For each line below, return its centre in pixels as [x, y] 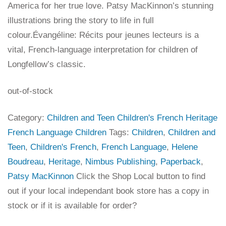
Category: [27, 118]
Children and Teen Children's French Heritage [132, 118]
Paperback [181, 162]
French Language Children [57, 133]
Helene [185, 147]
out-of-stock [30, 91]
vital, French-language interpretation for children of [103, 50]
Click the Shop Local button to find [141, 177]
